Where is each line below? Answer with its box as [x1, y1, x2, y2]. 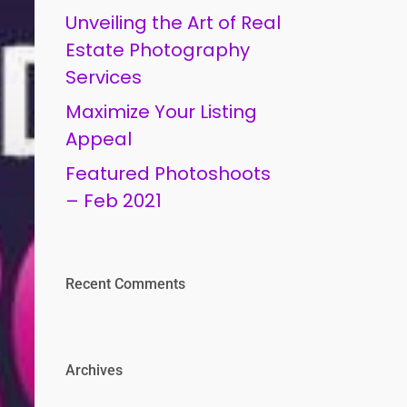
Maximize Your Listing [65, 99, 258, 124]
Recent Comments [65, 275, 186, 293]
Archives [65, 362, 124, 379]
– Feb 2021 [65, 188, 163, 213]
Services [65, 65, 143, 90]
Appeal [65, 126, 133, 152]
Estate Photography [65, 37, 251, 63]
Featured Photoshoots [65, 161, 272, 186]
